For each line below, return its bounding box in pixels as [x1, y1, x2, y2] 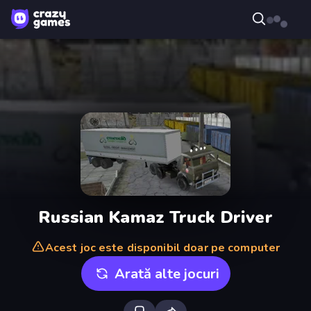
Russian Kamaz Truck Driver [38, 205, 273, 228]
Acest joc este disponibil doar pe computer [44, 240, 280, 255]
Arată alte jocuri [114, 264, 219, 283]
